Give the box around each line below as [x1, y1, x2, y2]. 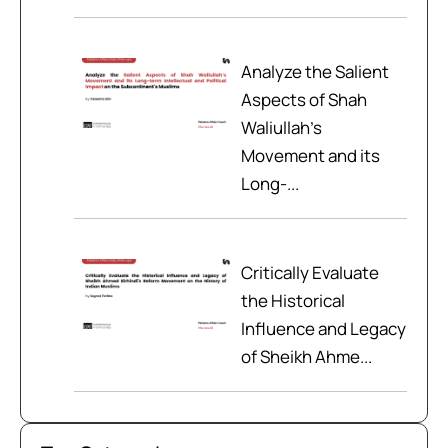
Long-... [240, 171, 299, 195]
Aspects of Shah [240, 87, 367, 111]
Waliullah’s [240, 115, 322, 139]
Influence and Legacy [240, 316, 406, 340]
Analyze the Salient [240, 59, 389, 83]
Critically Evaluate [240, 260, 379, 284]
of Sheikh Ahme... [240, 344, 372, 368]
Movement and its [240, 143, 380, 167]
